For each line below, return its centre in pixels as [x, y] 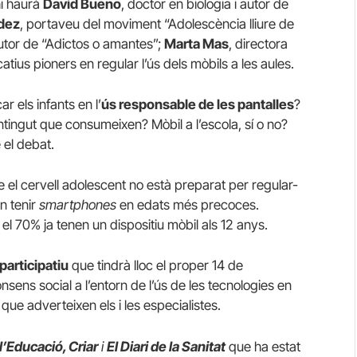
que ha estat [263, 346]
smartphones [78, 205]
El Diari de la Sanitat [166, 346]
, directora [258, 43]
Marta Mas [196, 43]
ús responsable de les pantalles [198, 105]
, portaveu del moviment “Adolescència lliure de [157, 24]
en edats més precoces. [188, 205]
